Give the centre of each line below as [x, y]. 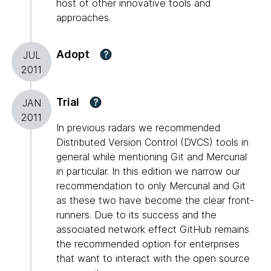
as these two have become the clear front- [155, 201]
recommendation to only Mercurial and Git [151, 186]
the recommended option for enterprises [148, 244]
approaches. [83, 18]
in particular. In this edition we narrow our [148, 171]
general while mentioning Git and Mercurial [152, 157]
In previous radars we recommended [138, 128]
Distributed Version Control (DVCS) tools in [152, 142]
